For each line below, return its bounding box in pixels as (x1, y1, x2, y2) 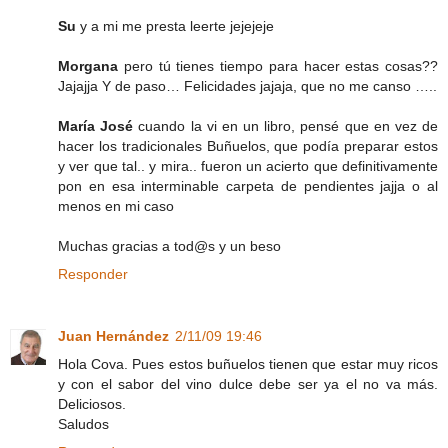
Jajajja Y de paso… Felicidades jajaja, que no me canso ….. (58, 77, 437, 94)
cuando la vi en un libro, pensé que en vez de (138, 117, 439, 134)
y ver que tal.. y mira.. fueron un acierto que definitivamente (58, 157, 438, 174)
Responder (58, 265, 128, 282)
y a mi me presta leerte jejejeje (80, 17, 274, 34)
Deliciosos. (58, 395, 126, 412)
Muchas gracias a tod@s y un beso (58, 237, 281, 254)
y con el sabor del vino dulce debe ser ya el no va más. (58, 375, 438, 392)
